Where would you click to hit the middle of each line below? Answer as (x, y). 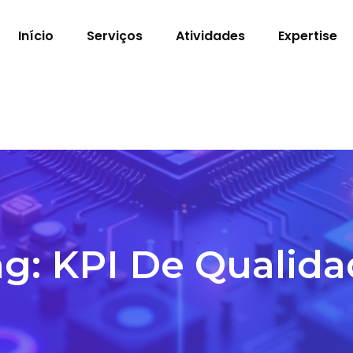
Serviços (115, 36)
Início (36, 36)
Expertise (308, 36)
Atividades (210, 36)
